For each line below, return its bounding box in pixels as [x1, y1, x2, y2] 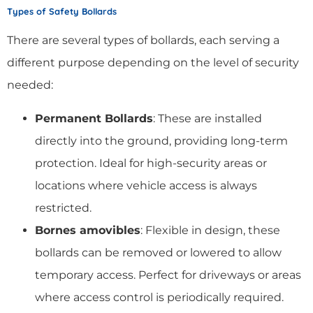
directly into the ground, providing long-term [35, 133, 288, 147]
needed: [7, 78, 53, 92]
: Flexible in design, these [140, 223, 280, 237]
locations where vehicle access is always [35, 178, 257, 192]
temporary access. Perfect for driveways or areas [35, 268, 301, 282]
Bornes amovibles [35, 223, 140, 237]
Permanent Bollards [35, 111, 153, 125]
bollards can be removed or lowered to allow [35, 245, 282, 259]
